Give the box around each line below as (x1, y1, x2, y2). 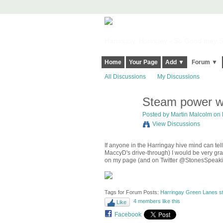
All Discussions (104, 73, 146, 81)
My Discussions (157, 73, 200, 81)
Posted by (142, 111, 171, 118)
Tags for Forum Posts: (104, 189, 160, 195)
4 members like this (133, 198, 180, 204)
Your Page (128, 59, 158, 66)
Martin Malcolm (170, 111, 212, 118)
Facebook (114, 211, 141, 218)
